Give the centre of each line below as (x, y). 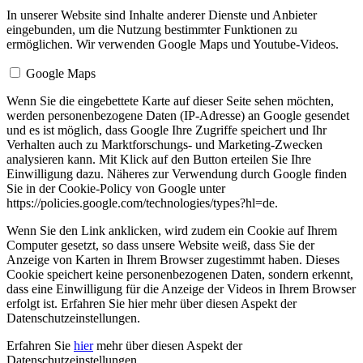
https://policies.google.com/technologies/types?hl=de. (142, 203)
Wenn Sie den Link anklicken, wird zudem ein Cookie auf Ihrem (172, 231)
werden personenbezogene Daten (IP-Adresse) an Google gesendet (178, 116)
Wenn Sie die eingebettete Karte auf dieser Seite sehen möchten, (170, 101)
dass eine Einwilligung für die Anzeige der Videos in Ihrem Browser (181, 289)
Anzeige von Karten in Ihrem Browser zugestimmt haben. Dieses (173, 260)
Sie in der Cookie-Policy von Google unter (116, 189)
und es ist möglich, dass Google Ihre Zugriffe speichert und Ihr (167, 130)
